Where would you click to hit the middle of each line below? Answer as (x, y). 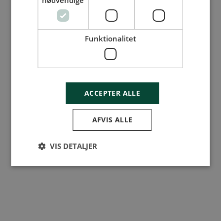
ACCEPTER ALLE (112, 93)
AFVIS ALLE (112, 120)
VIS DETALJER (74, 146)
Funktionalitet (110, 38)
